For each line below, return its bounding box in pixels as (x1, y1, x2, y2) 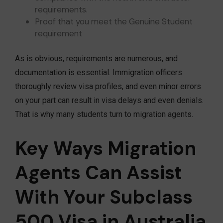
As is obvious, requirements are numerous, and (15, 54, 178, 64)
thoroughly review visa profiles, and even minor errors (15, 82, 201, 92)
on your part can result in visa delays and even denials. (15, 96, 204, 106)
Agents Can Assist (15, 160, 182, 186)
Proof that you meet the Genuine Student (35, 16, 193, 27)
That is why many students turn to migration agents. (15, 110, 193, 119)
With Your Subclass (15, 185, 193, 210)
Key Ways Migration (15, 136, 196, 161)
